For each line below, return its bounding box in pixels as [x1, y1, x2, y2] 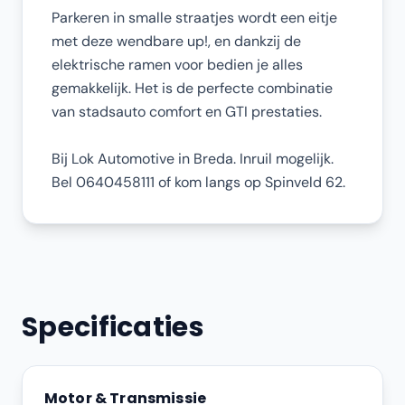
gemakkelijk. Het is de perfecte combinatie [52, 79, 333, 98]
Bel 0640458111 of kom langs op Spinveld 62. [52, 173, 345, 192]
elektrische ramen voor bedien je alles [52, 55, 303, 74]
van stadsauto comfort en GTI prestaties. [52, 102, 322, 121]
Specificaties [22, 308, 204, 346]
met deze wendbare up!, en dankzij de [52, 32, 301, 51]
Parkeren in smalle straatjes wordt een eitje [52, 8, 337, 27]
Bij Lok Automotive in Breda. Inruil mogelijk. [52, 149, 334, 168]
